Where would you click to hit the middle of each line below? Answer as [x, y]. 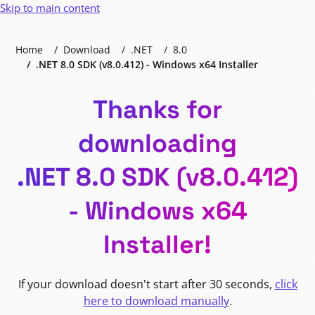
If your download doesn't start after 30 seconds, [146, 284]
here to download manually [156, 301]
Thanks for [157, 110]
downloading [157, 143]
